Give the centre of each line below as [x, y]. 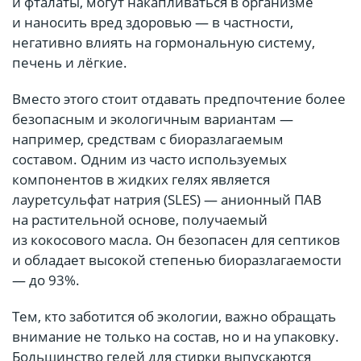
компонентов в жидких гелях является [141, 180]
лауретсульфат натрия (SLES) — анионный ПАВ [167, 200]
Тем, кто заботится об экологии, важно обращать [174, 317]
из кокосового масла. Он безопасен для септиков [176, 240]
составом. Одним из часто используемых [149, 160]
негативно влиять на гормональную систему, [164, 43]
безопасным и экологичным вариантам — [153, 119]
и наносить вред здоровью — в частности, [153, 23]
